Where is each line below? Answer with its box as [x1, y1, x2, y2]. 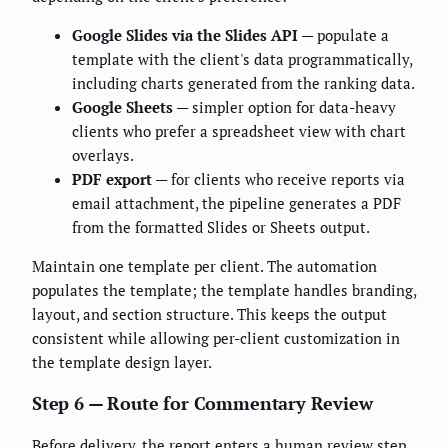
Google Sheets [72, 97, 173, 118]
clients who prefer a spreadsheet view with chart [72, 121, 406, 142]
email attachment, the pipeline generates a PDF [72, 193, 401, 214]
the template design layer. [32, 352, 212, 373]
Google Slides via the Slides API [72, 25, 298, 46]
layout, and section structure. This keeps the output [32, 304, 387, 325]
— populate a [298, 25, 389, 46]
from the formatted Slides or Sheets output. [72, 217, 370, 238]
